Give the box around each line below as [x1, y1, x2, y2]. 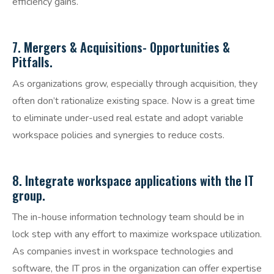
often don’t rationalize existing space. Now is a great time [12, 94, 255, 108]
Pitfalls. [12, 53, 53, 72]
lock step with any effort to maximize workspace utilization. [12, 228, 262, 242]
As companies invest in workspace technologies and [12, 245, 233, 259]
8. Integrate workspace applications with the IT [12, 171, 254, 190]
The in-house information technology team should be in [12, 210, 244, 224]
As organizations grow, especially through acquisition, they [12, 77, 257, 91]
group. [12, 186, 45, 205]
